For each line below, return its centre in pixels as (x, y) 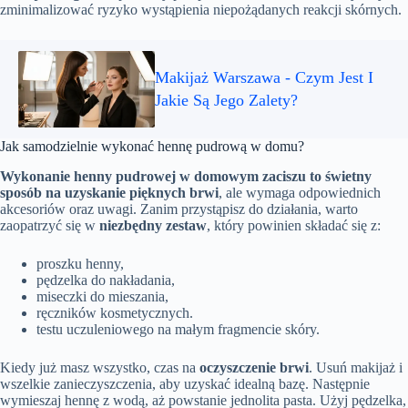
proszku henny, (80, 263)
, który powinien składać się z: (294, 225)
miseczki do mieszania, (102, 296)
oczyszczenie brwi (254, 367)
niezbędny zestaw (153, 225)
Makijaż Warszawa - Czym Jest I (264, 77)
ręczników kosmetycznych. (115, 312)
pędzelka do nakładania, (106, 280)
